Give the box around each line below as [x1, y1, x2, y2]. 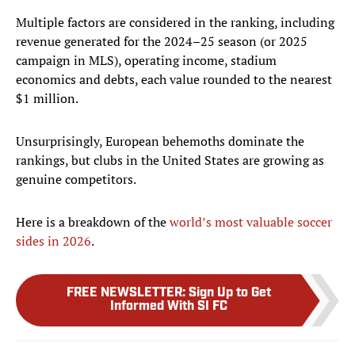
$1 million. [16, 90, 78, 108]
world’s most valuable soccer [170, 213, 332, 231]
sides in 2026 [16, 232, 91, 250]
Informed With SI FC [110, 300, 227, 314]
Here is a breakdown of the [16, 213, 170, 231]
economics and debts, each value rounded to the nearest [16, 71, 332, 89]
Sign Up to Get [189, 287, 271, 300]
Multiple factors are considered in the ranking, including [16, 13, 334, 32]
